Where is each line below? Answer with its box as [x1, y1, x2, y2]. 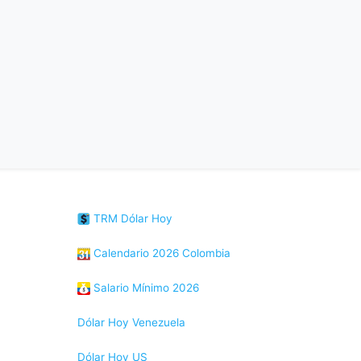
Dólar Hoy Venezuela [77, 316, 185, 329]
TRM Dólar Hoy [90, 212, 172, 225]
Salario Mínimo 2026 [90, 281, 199, 294]
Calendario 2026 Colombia [90, 247, 230, 259]
